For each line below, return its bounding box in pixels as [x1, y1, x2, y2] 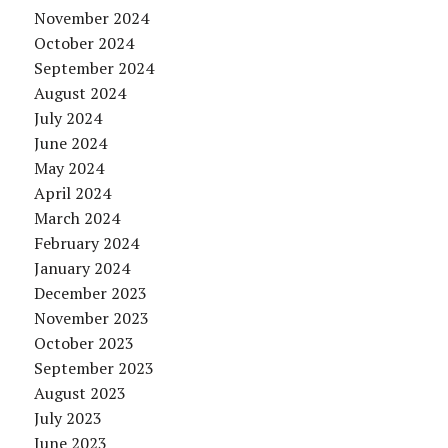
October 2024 [33, 32, 134, 55]
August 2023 [33, 382, 126, 405]
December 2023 [33, 282, 147, 305]
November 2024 [33, 7, 149, 30]
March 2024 [33, 207, 120, 230]
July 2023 [33, 407, 102, 430]
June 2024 [33, 132, 107, 155]
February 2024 [33, 232, 139, 255]
